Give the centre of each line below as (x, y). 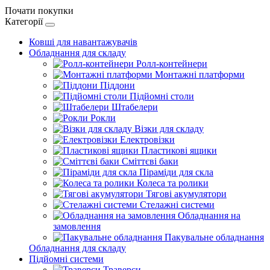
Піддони (116, 85)
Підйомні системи (66, 259)
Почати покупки (39, 11)
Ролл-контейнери (171, 64)
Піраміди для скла (175, 172)
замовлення (77, 226)
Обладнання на (208, 215)
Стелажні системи (176, 205)
